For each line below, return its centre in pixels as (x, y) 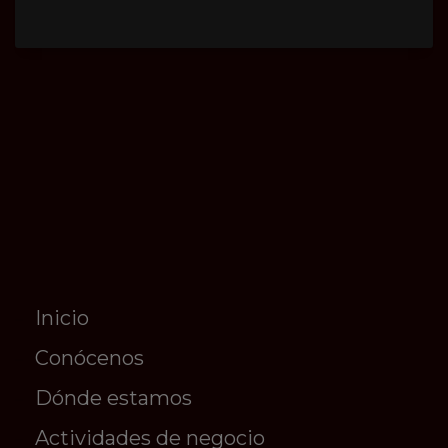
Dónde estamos (113, 398)
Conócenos (89, 358)
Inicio (62, 318)
